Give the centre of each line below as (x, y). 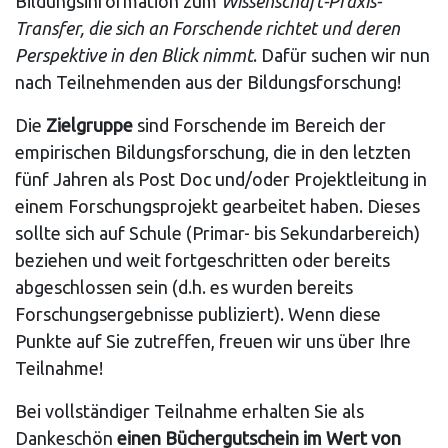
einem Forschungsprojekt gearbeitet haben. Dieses (217, 205)
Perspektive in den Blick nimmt (134, 54)
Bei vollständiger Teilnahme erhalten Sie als (189, 410)
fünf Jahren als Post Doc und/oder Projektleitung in (221, 178)
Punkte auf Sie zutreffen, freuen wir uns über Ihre (213, 340)
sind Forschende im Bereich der (259, 124)
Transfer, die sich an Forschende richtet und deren (207, 27)
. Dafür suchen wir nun (341, 54)
